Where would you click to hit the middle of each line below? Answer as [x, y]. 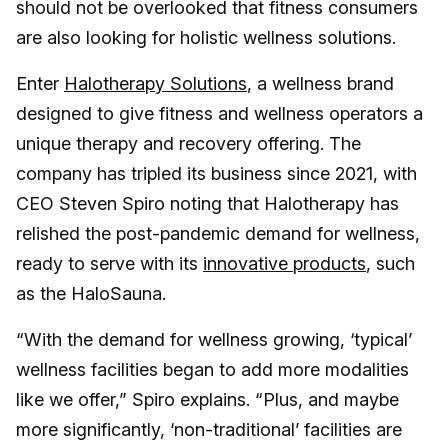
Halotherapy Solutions [155, 83]
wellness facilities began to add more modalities [212, 369]
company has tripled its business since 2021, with [216, 173]
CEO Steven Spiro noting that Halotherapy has [207, 203]
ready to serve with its [109, 263]
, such [390, 263]
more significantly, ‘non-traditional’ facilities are [209, 429]
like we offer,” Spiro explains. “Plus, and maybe [207, 399]
